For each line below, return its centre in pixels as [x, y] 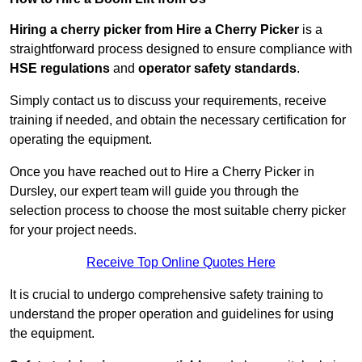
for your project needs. [73, 230]
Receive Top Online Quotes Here [181, 263]
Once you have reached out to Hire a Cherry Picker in [162, 172]
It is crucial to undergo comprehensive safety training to [166, 295]
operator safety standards [217, 69]
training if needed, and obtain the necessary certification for [178, 120]
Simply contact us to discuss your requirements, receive [168, 101]
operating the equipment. [81, 140]
